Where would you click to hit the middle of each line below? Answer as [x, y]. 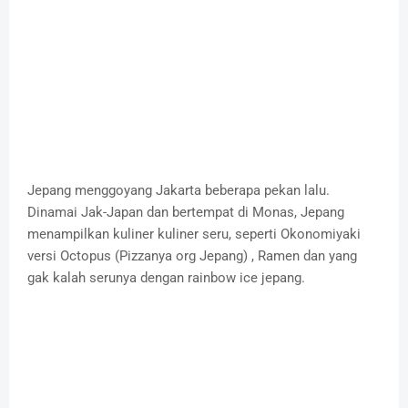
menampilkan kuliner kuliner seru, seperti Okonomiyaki [194, 235]
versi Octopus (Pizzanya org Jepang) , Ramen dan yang [192, 256]
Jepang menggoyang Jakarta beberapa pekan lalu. [178, 191]
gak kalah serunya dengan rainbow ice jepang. [166, 278]
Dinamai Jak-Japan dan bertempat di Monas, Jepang [186, 213]
